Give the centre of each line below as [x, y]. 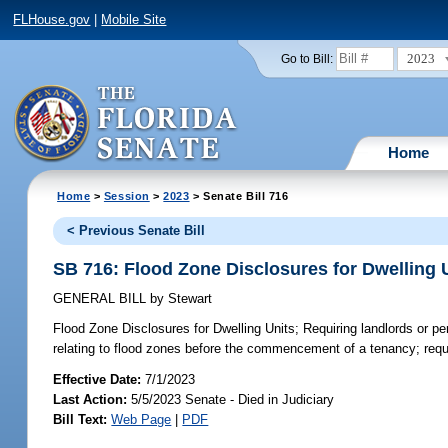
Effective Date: [99, 379]
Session [126, 195]
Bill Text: [80, 419]
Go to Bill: [306, 58]
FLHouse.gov [52, 20]
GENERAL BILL [102, 299]
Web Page [141, 419]
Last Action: [90, 399]
